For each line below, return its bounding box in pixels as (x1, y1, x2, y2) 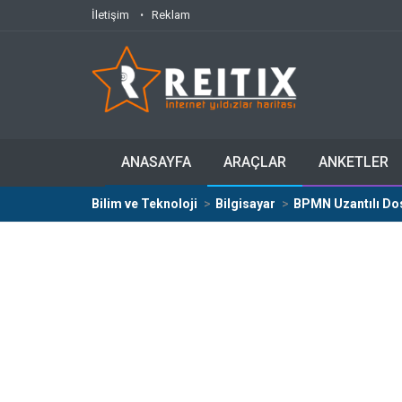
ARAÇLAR (223, 153, 286, 170)
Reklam (152, 8, 190, 22)
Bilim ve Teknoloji (92, 197, 197, 211)
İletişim (92, 8, 129, 22)
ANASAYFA (121, 153, 191, 170)
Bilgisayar (215, 197, 275, 211)
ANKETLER (319, 153, 389, 170)
